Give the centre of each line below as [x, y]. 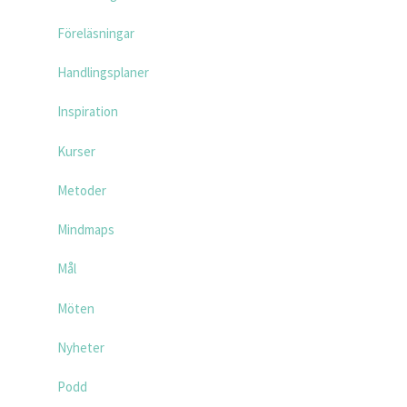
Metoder [81, 190]
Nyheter [80, 347]
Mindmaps [85, 229]
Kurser [76, 151]
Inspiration [87, 112]
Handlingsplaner [103, 72]
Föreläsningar [95, 33]
